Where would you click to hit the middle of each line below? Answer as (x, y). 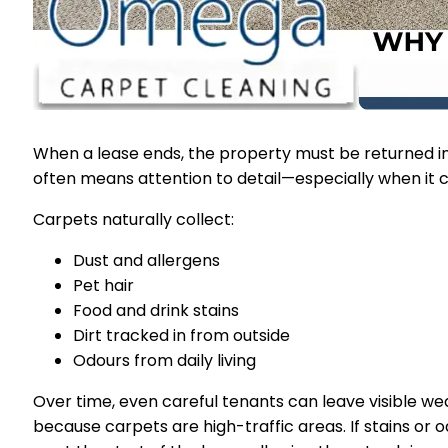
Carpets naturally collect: (133, 220)
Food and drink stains (156, 311)
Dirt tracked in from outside (181, 336)
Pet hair (103, 286)
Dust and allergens (146, 261)
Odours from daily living (164, 361)
